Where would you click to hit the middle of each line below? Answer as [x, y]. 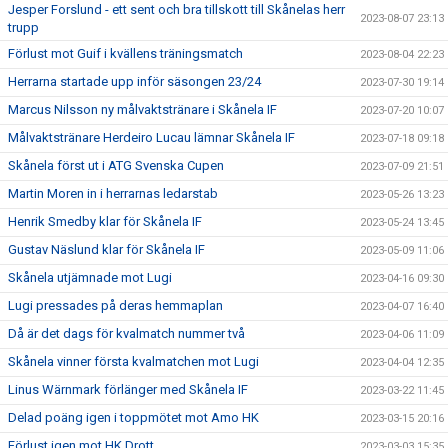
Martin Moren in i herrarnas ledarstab [113, 193]
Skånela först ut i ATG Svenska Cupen [116, 165]
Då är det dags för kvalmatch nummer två [126, 333]
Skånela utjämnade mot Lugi [90, 277]
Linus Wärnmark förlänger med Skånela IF [128, 389]
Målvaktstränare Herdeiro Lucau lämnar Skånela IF [151, 137]
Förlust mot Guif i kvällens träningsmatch [125, 53]
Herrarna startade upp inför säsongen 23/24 [134, 81]
